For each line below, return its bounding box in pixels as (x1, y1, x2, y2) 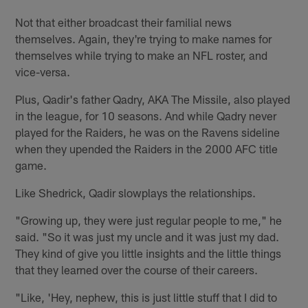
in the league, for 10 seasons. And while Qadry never (15, 109, 277, 123)
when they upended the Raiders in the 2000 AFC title (15, 142, 278, 156)
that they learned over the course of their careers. (15, 263, 258, 277)
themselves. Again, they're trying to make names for (15, 32, 272, 46)
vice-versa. (15, 65, 71, 79)
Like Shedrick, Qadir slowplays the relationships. (15, 186, 256, 200)
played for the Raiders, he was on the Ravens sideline (15, 125, 280, 140)
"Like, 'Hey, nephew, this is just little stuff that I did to (15, 290, 278, 305)
